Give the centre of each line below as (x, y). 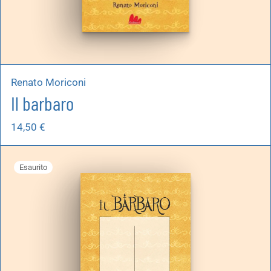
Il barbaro (42, 103)
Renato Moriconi (48, 83)
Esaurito (34, 167)
